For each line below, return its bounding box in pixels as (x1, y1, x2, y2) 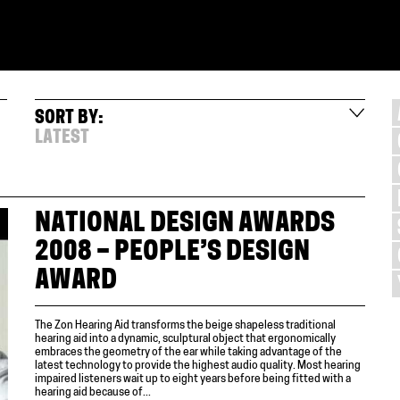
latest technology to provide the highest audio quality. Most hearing (35, 360, 361, 371)
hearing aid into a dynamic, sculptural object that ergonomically (35, 333, 336, 345)
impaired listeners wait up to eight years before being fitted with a (35, 373, 351, 385)
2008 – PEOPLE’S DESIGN (35, 238, 310, 267)
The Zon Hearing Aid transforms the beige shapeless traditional (35, 320, 336, 331)
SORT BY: (35, 110, 104, 128)
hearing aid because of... (35, 387, 151, 398)
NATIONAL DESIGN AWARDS (35, 210, 335, 238)
